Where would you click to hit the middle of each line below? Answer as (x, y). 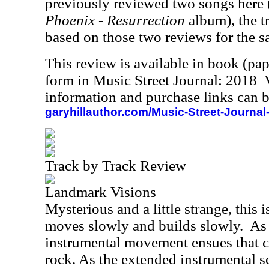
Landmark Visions (101, 192)
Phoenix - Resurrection (115, 20)
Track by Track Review (116, 165)
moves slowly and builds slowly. (144, 225)
